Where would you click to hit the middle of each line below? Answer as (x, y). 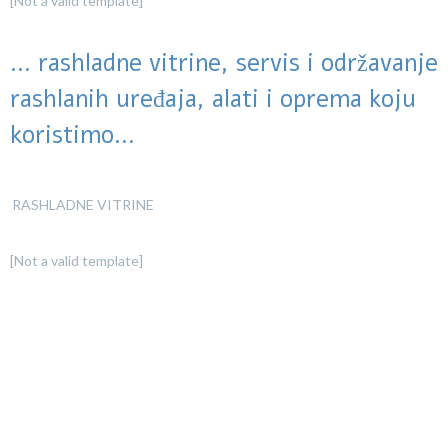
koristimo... (72, 135)
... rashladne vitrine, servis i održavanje (224, 63)
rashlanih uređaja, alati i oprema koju (213, 99)
